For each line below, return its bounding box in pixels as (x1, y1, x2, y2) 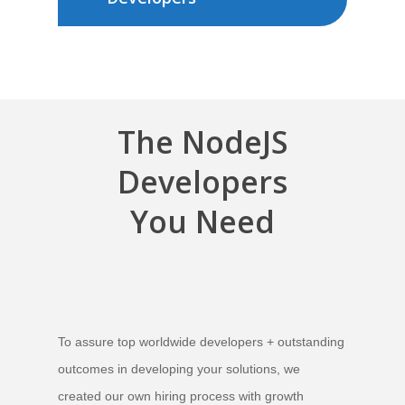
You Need (130, 201, 275, 243)
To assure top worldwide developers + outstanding (58, 334, 345, 350)
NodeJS (181, 121, 288, 164)
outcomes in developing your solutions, (58, 362, 281, 377)
